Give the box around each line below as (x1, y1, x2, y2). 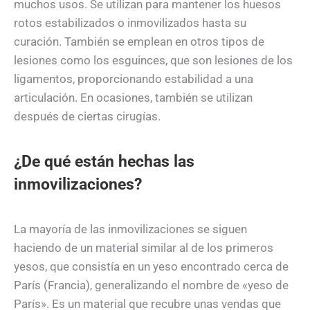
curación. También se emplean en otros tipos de (14, 34, 264, 48)
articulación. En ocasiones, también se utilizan (14, 90, 253, 104)
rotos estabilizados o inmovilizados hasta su (14, 15, 246, 30)
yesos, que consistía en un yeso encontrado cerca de (14, 259, 289, 273)
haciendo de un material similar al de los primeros (14, 240, 273, 255)
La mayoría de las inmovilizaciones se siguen (14, 221, 247, 236)
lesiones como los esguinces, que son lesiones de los (14, 53, 293, 67)
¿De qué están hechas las (14, 152, 194, 171)
